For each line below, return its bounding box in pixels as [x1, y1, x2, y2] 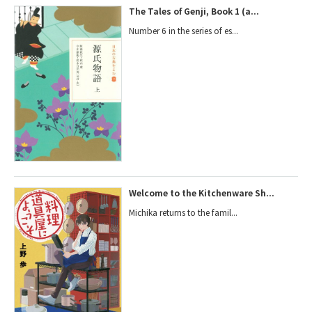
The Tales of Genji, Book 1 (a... [129, 4, 260, 17]
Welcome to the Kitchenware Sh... [129, 187, 275, 199]
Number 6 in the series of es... [129, 24, 239, 36]
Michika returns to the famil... [129, 206, 238, 219]
